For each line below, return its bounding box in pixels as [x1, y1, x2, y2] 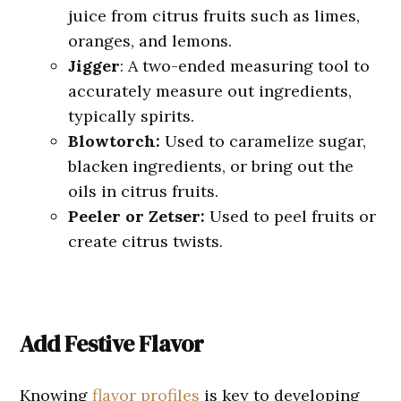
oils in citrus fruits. [68, 181, 224, 202]
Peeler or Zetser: [68, 206, 210, 227]
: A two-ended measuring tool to [120, 55, 371, 77]
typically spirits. [68, 106, 200, 127]
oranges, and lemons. [68, 30, 233, 52]
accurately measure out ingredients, [68, 81, 353, 102]
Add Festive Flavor [20, 328, 209, 360]
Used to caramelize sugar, [165, 131, 367, 152]
